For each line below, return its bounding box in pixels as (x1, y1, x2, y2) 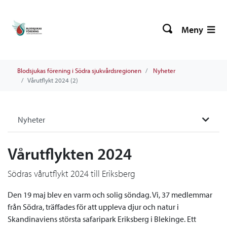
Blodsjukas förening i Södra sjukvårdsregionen (17, 66, 141, 74)
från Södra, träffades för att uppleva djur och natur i (8, 202, 179, 212)
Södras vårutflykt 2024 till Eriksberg (8, 168, 135, 179)
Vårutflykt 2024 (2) (27, 76, 78, 84)
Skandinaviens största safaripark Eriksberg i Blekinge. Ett (8, 214, 196, 224)
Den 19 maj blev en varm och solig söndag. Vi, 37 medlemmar (8, 190, 212, 200)
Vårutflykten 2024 (8, 143, 132, 164)
